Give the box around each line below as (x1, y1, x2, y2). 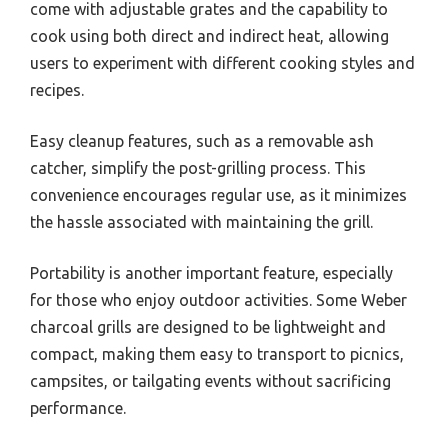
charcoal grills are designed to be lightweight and (30, 318, 386, 337)
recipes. (30, 81, 84, 100)
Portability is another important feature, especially (30, 264, 393, 283)
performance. (30, 399, 126, 418)
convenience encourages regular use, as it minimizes (30, 186, 407, 205)
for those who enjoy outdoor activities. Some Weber (30, 291, 407, 310)
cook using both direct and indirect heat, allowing (30, 27, 389, 46)
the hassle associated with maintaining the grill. (30, 213, 373, 232)
